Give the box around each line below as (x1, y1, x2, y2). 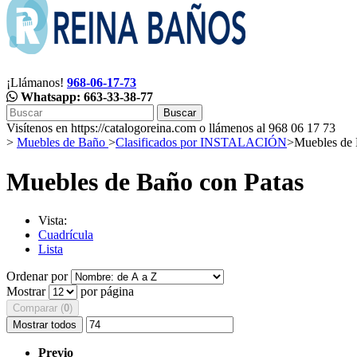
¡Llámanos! (6, 76, 64, 90)
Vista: (38, 214, 67, 228)
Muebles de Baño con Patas (6, 167, 310, 196)
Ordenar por (6, 269, 68, 284)
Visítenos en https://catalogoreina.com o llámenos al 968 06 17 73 (6, 121, 335, 135)
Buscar (163, 107, 196, 120)
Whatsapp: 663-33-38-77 (21, 90, 153, 104)
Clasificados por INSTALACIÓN (116, 135, 287, 150)
